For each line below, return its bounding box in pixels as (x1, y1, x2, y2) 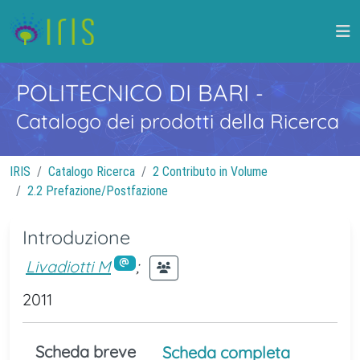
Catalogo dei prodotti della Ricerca (16, 108, 339, 133)
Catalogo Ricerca (48, 164, 135, 179)
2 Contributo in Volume (153, 164, 268, 179)
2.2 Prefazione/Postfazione (27, 183, 168, 198)
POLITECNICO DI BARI (16, 78, 256, 107)
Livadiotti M (26, 256, 111, 276)
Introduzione (22, 226, 130, 249)
